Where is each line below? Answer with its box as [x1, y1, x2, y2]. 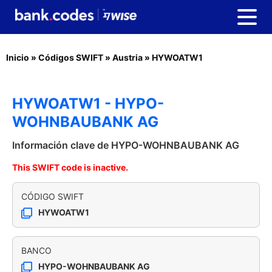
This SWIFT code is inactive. [12, 162, 128, 172]
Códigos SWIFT [38, 52, 103, 63]
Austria [112, 52, 143, 63]
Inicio [6, 52, 29, 63]
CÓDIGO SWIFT [21, 191, 84, 202]
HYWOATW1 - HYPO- [12, 95, 164, 112]
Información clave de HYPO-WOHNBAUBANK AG [12, 139, 239, 151]
